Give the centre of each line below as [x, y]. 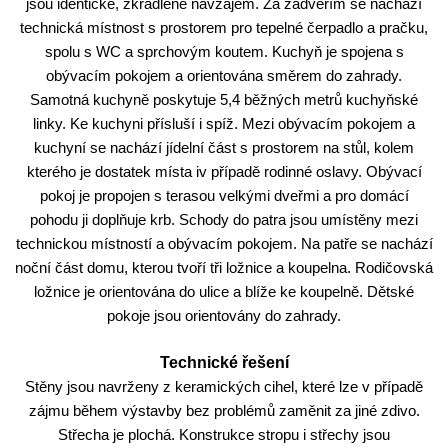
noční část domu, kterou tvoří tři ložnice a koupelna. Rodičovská [224, 267]
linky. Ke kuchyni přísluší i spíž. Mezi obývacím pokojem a [224, 123]
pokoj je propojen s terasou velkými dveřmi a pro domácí [224, 195]
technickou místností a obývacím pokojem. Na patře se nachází [224, 243]
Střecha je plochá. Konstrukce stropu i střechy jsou [224, 434]
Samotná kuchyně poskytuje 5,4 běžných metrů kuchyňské [224, 99]
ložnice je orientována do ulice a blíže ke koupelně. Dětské [224, 291]
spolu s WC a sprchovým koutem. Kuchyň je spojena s [224, 51]
